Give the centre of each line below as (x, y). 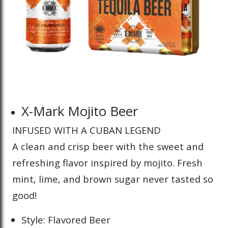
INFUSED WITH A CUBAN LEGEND (87, 130)
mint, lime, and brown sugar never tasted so (113, 179)
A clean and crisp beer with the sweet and (108, 147)
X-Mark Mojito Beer (80, 111)
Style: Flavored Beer (66, 220)
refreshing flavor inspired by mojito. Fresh (107, 163)
